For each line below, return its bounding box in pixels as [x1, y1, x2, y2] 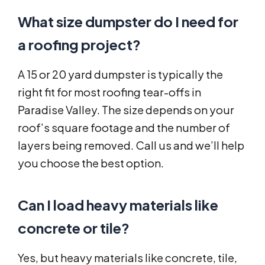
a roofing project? [18, 35, 141, 54]
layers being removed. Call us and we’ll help [18, 138, 244, 153]
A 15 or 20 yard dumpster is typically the [18, 67, 223, 82]
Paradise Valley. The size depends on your [18, 103, 234, 117]
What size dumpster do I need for [18, 12, 238, 31]
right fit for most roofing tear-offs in [18, 85, 201, 99]
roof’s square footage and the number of [18, 121, 230, 135]
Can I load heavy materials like [18, 196, 218, 214]
